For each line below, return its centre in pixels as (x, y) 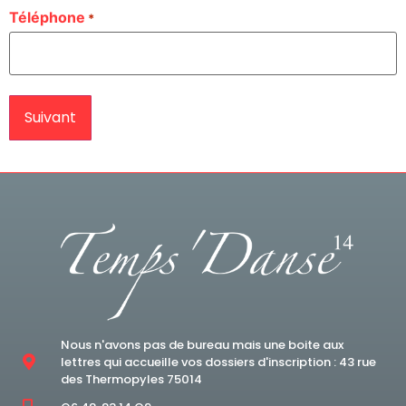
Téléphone (47, 18)
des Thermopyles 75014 (131, 379)
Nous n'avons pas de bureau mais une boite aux (202, 344)
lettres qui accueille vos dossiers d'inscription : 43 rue (218, 362)
